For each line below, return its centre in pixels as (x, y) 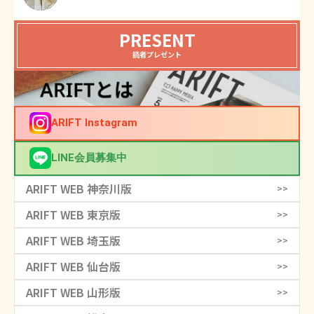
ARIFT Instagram (94, 123)
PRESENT (157, 40)
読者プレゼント (157, 55)
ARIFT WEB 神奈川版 (79, 188)
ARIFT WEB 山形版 (73, 292)
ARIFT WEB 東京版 (73, 214)
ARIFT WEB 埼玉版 (73, 240)
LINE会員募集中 (89, 158)
